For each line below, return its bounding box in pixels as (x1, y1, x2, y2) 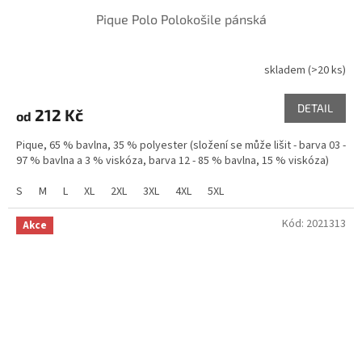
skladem (264, 61, 308, 78)
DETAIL (297, 101, 333, 116)
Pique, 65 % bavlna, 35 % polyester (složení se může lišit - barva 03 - (16, 137, 346, 154)
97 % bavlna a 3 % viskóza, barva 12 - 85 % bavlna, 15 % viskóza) (16, 153, 329, 170)
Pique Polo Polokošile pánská (95, 11, 267, 27)
